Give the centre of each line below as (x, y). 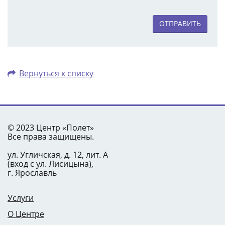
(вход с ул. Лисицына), (50, 164)
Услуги (21, 198)
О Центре (26, 214)
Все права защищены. (51, 137)
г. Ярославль (32, 173)
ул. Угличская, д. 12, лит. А (58, 155)
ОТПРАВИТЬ (180, 23)
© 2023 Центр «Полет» (51, 128)
